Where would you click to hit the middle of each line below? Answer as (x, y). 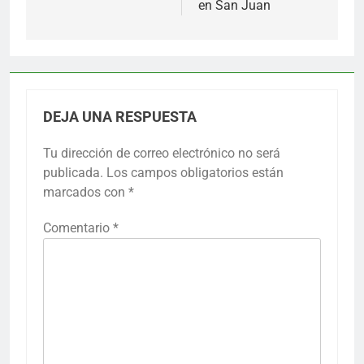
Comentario (78, 227)
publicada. (73, 172)
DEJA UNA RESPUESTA (120, 117)
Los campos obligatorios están (195, 172)
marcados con (86, 192)
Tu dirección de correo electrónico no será (162, 153)
